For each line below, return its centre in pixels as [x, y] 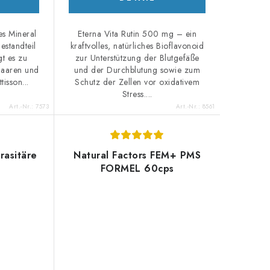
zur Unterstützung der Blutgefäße [137, 58]
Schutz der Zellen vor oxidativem [137, 82]
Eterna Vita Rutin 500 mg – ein [137, 34]
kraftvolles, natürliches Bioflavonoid [137, 46]
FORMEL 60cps [137, 169]
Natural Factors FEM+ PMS [137, 155]
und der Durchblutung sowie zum [137, 70]
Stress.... [137, 94]
